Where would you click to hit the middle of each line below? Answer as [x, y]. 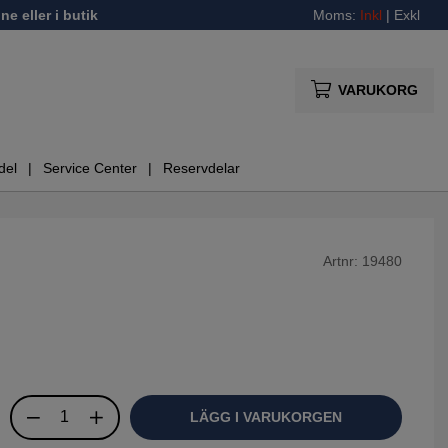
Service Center [90, 168]
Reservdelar [201, 168]
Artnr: [342, 261]
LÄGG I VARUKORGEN [265, 416]
